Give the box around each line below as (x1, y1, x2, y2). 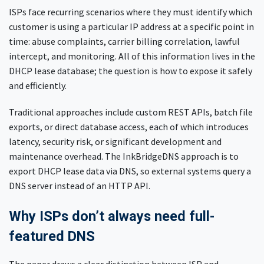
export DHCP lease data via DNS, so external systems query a (9, 165, 251, 177)
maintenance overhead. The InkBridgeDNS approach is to (9, 150, 239, 163)
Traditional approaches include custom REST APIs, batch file (9, 106, 253, 118)
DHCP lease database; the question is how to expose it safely (9, 65, 252, 77)
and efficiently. (9, 80, 67, 92)
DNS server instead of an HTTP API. (9, 180, 150, 192)
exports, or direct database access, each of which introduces (9, 121, 249, 133)
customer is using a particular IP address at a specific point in (9, 21, 254, 33)
